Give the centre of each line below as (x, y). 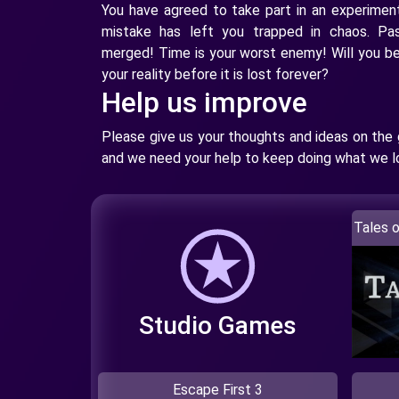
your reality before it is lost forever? (215, 75)
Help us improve (204, 103)
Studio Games (218, 325)
